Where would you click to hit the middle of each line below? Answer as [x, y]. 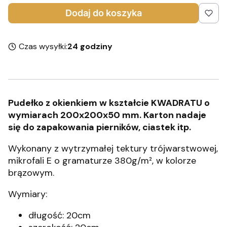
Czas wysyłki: [43, 46]
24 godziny [90, 46]
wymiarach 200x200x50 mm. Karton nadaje [107, 115]
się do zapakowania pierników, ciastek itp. [100, 127]
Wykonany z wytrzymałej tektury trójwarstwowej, [113, 148]
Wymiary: [28, 194]
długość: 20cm [60, 215]
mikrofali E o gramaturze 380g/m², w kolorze [102, 161]
